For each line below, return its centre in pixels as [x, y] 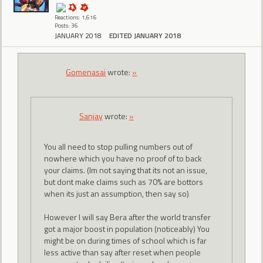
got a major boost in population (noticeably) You [127, 229]
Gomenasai [86, 72]
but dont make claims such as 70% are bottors [123, 182]
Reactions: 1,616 [76, 18]
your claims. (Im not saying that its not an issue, [125, 170]
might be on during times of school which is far [125, 240]
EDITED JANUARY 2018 [145, 36]
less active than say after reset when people [122, 252]
